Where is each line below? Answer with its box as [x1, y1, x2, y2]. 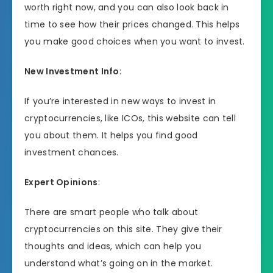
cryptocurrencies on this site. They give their [24, 222, 222, 235]
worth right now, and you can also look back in [24, 1, 229, 14]
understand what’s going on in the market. [24, 257, 213, 269]
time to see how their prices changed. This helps [24, 18, 240, 31]
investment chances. [24, 146, 119, 158]
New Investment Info [24, 65, 119, 78]
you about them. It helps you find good [24, 129, 198, 141]
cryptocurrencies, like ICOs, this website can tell [24, 112, 236, 124]
